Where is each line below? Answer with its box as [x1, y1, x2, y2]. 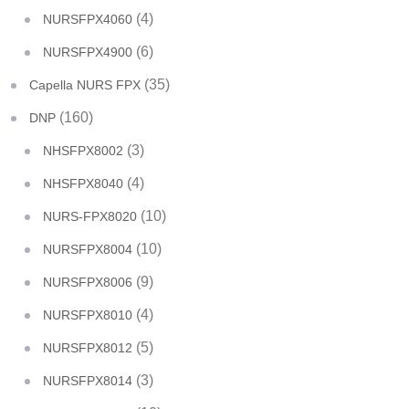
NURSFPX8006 [43, 275, 132, 289]
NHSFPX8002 [43, 143, 123, 158]
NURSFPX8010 [43, 308, 132, 322]
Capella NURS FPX [29, 78, 141, 92]
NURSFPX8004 [43, 242, 132, 257]
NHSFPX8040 [43, 176, 123, 191]
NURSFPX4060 [43, 12, 132, 26]
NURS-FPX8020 [43, 209, 137, 224]
